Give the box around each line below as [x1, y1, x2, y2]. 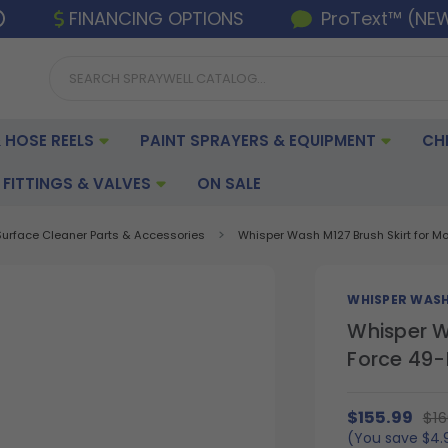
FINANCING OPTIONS [69, 6, 245, 32]
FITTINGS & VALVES [3, 172, 155, 194]
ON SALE [197, 172, 261, 194]
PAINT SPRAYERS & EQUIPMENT [140, 129, 380, 151]
